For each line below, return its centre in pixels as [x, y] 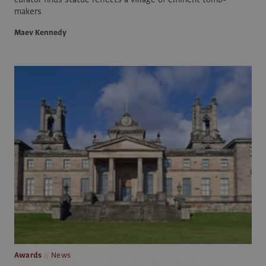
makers [28, 11]
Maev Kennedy [40, 32]
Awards [28, 255]
